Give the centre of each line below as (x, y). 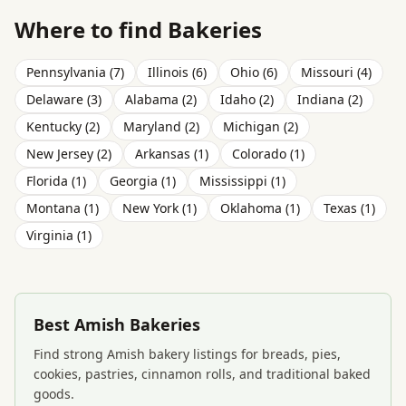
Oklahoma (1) (260, 208)
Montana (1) (63, 208)
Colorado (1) (268, 154)
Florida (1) (56, 181)
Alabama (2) (161, 99)
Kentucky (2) (63, 126)
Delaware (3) (64, 99)
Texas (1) (349, 208)
